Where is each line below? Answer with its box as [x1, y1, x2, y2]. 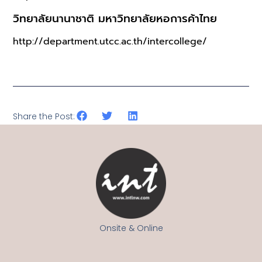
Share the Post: [13, 111, 75, 123]
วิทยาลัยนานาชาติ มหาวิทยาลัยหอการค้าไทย [13, 10, 218, 27]
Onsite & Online [99, 222, 163, 234]
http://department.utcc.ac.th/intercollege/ [13, 34, 208, 49]
